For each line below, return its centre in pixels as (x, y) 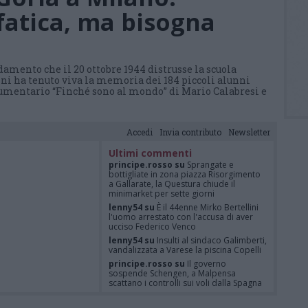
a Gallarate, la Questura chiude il (172, 184)
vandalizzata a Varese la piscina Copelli (185, 250)
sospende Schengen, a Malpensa (172, 273)
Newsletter (249, 132)
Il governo (207, 264)
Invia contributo (190, 132)
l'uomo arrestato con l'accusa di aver (181, 217)
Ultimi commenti (150, 153)
